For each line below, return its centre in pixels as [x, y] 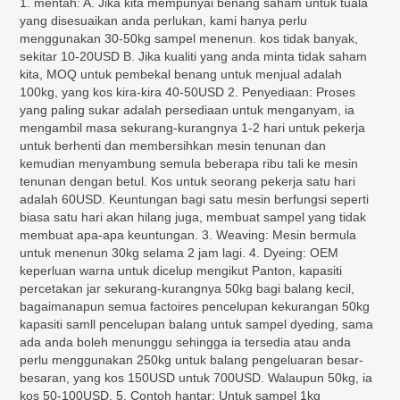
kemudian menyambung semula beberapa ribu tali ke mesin [189, 163]
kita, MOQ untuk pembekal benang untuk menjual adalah [181, 74]
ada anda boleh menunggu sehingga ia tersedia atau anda [186, 342]
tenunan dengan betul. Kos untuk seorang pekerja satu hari [188, 181]
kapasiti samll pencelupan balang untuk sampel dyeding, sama [197, 324]
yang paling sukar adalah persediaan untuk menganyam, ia [187, 109]
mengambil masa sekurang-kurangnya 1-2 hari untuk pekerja [193, 127]
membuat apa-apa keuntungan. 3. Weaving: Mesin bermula [188, 234]
